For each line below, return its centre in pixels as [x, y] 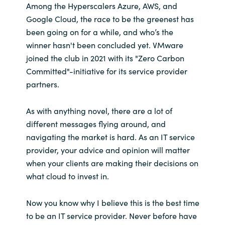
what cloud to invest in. [67, 176]
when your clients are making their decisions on [112, 162]
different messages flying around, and [96, 123]
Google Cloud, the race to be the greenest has [110, 18]
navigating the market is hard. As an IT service [110, 136]
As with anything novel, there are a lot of [99, 110]
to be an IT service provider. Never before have [111, 215]
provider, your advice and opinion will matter [108, 149]
